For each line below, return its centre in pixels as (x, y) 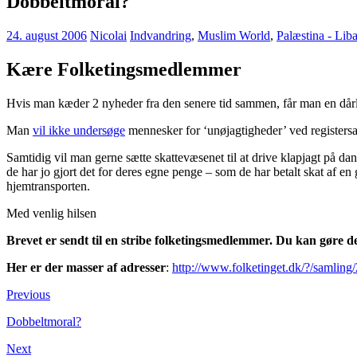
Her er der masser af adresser (86, 268)
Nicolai (108, 36)
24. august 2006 (47, 36)
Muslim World (234, 36)
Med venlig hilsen (51, 214)
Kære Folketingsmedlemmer (124, 70)
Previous (28, 295)
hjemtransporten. (48, 186)
